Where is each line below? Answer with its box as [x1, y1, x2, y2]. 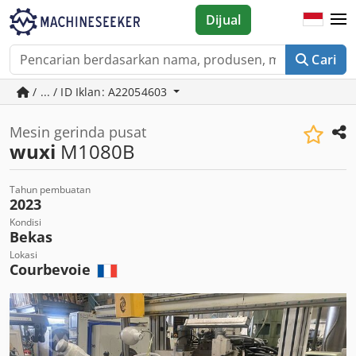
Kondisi [10, 215, 41, 229]
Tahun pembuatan [10, 183, 91, 196]
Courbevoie [10, 260, 95, 279]
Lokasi [10, 248, 37, 261]
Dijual [206, 11, 242, 29]
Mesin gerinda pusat [10, 122, 146, 141]
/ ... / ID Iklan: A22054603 [29, 84, 171, 99]
